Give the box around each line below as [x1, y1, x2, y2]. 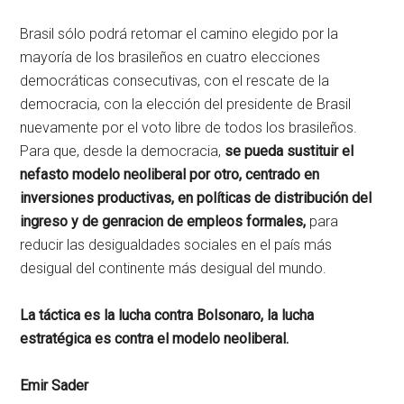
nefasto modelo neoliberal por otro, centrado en [20, 165, 320, 183]
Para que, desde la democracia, [20, 142, 222, 160]
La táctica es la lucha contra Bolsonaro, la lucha [20, 306, 315, 324]
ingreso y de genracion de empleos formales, [20, 212, 307, 230]
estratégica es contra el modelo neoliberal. [20, 329, 289, 347]
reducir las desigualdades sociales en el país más [20, 235, 333, 253]
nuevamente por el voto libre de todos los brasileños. [20, 118, 358, 136]
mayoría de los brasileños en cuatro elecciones [20, 48, 321, 66]
